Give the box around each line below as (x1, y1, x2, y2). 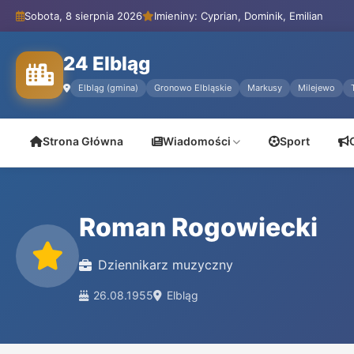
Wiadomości (163, 134, 231, 148)
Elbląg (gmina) (78, 82, 138, 93)
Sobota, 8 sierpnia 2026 (24, 9, 142, 22)
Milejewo (298, 82, 335, 93)
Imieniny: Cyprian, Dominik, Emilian (154, 9, 323, 22)
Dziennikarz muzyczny (98, 257, 233, 273)
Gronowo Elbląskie (154, 82, 232, 93)
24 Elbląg (63, 52, 150, 75)
